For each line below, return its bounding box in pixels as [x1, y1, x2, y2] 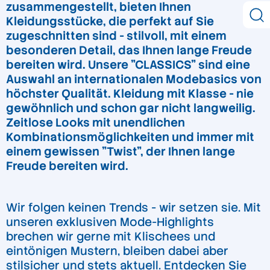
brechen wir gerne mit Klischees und [6, 229, 215, 245]
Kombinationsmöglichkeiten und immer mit [6, 130, 254, 145]
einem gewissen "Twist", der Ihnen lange [6, 144, 235, 160]
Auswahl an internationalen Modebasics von [6, 72, 262, 87]
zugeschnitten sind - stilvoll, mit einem [6, 28, 227, 44]
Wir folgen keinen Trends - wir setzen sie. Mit [6, 200, 261, 216]
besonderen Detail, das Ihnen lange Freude [6, 43, 252, 58]
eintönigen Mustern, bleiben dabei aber [6, 243, 228, 259]
